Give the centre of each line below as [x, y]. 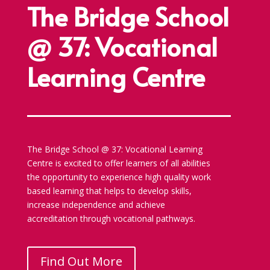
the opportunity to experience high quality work [119, 177]
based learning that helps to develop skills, [109, 190]
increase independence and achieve [96, 204]
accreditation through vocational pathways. [111, 218]
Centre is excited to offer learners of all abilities [118, 163]
